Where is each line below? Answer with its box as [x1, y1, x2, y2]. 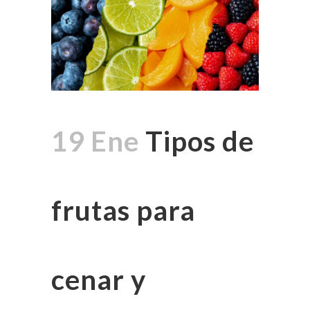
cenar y [51, 262, 146, 296]
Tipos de [139, 124, 254, 158]
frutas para [51, 193, 195, 227]
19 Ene [51, 124, 139, 158]
